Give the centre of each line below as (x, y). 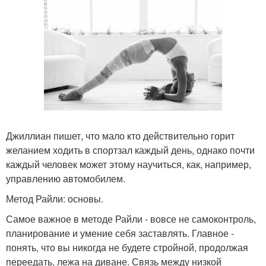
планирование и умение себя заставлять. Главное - (120, 233)
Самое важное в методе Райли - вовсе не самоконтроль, (131, 219)
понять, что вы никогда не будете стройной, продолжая (127, 248)
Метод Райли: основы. (55, 199)
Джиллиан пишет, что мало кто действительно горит (120, 136)
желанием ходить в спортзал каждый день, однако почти (130, 150)
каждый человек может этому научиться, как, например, (129, 164)
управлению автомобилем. (66, 179)
